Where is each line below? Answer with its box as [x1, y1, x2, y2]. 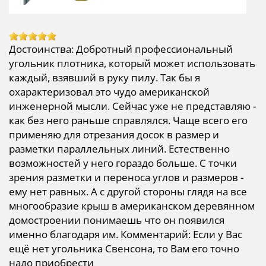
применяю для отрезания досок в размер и [9, 127, 219, 141]
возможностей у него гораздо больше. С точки [9, 156, 237, 170]
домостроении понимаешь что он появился [9, 213, 224, 227]
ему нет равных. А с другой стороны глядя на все [9, 184, 247, 198]
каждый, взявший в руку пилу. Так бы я [9, 70, 200, 84]
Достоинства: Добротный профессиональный [9, 42, 233, 56]
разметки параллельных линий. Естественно [9, 141, 230, 156]
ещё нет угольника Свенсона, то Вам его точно [9, 241, 239, 255]
